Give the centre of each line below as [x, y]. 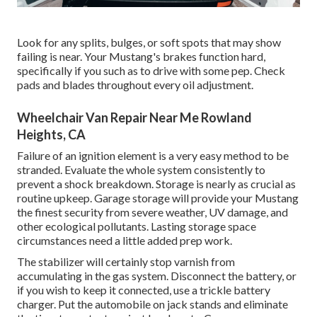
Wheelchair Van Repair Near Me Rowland [134, 117]
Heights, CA [51, 134]
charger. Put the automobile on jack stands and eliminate [152, 304]
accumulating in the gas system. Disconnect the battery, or [157, 275]
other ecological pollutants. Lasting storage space [137, 226]
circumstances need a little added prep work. [125, 240]
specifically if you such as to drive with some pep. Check [151, 70]
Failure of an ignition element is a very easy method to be [153, 155]
